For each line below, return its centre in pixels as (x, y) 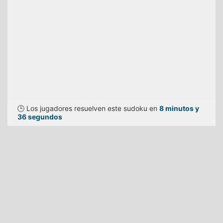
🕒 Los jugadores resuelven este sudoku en (88, 108)
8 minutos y (179, 108)
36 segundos (40, 117)
